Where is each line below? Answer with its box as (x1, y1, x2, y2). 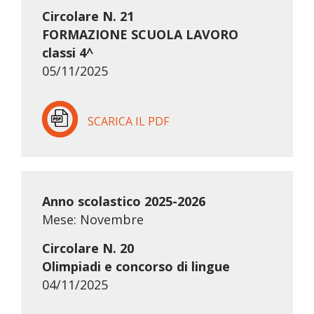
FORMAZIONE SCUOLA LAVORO (41, 26, 238, 43)
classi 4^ (41, 44, 93, 62)
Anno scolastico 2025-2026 (41, 193, 205, 210)
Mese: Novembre (41, 211, 144, 228)
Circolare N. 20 (41, 240, 134, 257)
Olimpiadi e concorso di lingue (41, 258, 230, 275)
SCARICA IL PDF (87, 114, 169, 130)
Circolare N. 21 (41, 8, 134, 25)
